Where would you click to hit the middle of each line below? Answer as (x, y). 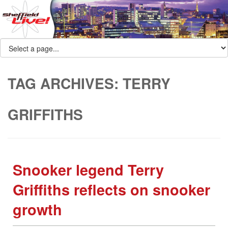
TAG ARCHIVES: (65, 83)
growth (37, 210)
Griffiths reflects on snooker (111, 190)
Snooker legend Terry (88, 170)
